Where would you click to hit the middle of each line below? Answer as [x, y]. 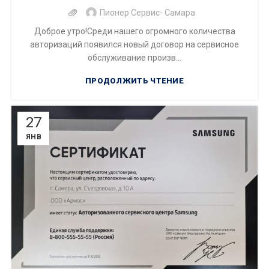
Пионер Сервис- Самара [147, 13]
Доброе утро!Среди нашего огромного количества [134, 32]
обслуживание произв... [134, 58]
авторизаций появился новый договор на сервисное [134, 45]
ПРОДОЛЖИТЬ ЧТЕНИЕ [134, 81]
